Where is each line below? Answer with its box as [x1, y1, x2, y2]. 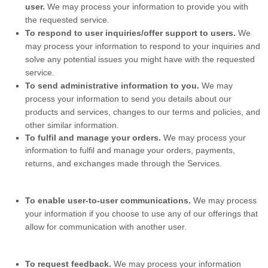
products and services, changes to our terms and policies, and [25, 107, 260, 117]
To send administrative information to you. [25, 81, 202, 90]
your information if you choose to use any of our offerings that [25, 209, 258, 218]
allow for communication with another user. [25, 222, 187, 232]
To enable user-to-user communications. [25, 196, 193, 205]
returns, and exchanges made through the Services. [25, 159, 222, 168]
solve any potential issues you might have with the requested [25, 54, 255, 64]
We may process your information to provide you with [47, 2, 248, 11]
